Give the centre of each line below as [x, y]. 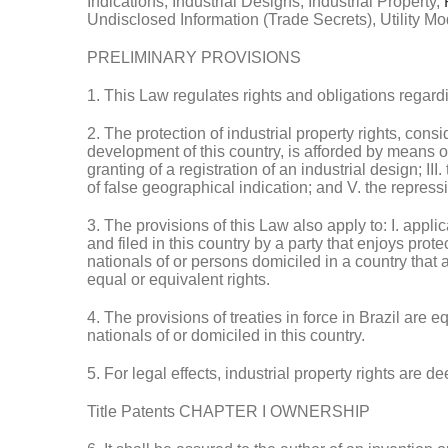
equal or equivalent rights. [178, 279]
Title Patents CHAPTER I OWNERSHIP [228, 411]
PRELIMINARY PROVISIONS [194, 57]
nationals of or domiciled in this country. [226, 335]
